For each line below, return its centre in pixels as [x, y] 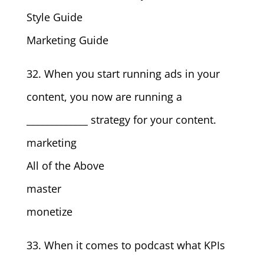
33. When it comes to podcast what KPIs [126, 245]
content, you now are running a [104, 97]
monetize [49, 212]
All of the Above [65, 166]
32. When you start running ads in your [123, 74]
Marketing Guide [67, 40]
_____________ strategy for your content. [121, 120]
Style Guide [54, 17]
